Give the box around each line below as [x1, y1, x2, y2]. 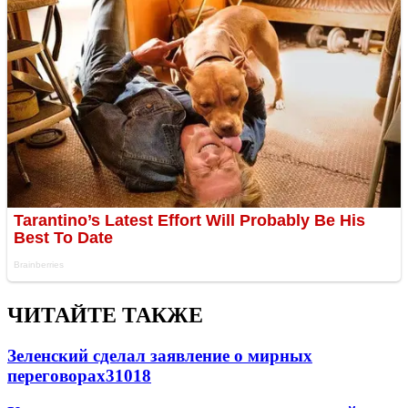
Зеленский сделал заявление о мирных [7, 346, 312, 366]
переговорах [7, 366, 106, 386]
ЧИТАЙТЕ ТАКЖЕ [7, 303, 203, 328]
